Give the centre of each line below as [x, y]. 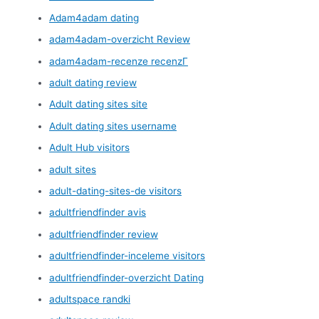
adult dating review [93, 82]
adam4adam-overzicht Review [120, 40]
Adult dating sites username [113, 126]
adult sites [73, 169]
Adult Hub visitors [90, 148]
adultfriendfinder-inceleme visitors [127, 256]
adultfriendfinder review [104, 234]
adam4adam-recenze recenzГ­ [119, 61]
